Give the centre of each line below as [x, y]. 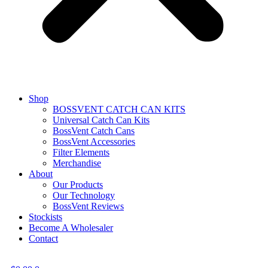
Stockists [45, 217]
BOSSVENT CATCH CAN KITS [119, 109]
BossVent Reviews [88, 206]
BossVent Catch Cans [94, 131]
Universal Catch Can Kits [101, 120]
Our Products [78, 185]
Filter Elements [81, 152]
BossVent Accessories [94, 141]
